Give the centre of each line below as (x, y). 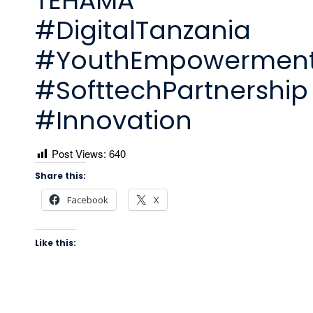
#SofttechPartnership (172, 90)
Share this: (60, 175)
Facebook (88, 199)
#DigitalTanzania (143, 30)
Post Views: (79, 153)
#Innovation (114, 120)
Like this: (56, 242)
